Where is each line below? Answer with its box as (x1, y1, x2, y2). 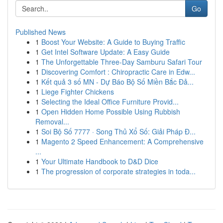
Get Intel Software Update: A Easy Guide (41, 47, 170, 57)
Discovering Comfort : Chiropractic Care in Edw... (41, 67, 195, 77)
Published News (15, 27, 66, 37)
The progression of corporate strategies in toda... (41, 166, 196, 176)
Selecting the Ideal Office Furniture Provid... (41, 97, 179, 107)
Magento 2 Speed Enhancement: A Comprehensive (41, 136, 204, 146)
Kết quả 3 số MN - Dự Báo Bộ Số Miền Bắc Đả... (41, 77, 194, 87)
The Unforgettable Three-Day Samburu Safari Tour (41, 57, 202, 67)
